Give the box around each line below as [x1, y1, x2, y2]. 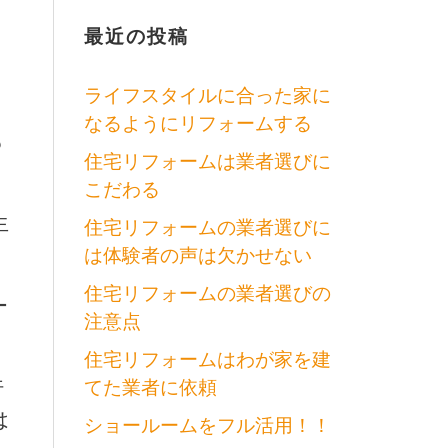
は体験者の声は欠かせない [83, 242, 312, 268]
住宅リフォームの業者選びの [83, 280, 331, 306]
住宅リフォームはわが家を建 [83, 346, 331, 372]
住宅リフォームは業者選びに [83, 148, 331, 174]
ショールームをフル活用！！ [83, 412, 331, 438]
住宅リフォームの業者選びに [83, 214, 331, 240]
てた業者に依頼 [83, 374, 217, 400]
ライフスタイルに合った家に [83, 82, 331, 108]
